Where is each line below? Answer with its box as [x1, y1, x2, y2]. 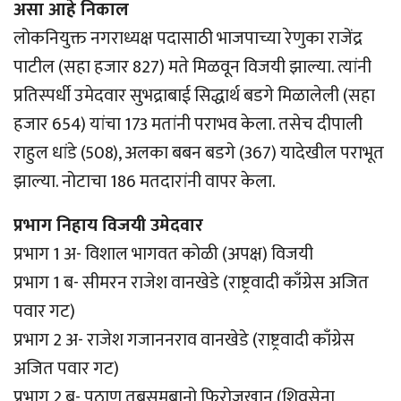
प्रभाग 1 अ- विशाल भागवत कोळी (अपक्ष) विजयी [13, 238, 313, 269]
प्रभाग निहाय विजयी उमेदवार [13, 209, 203, 241]
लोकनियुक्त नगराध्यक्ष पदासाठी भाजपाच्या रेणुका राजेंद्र [13, 22, 363, 54]
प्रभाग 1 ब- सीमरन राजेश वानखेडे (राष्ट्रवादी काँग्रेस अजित [13, 267, 369, 298]
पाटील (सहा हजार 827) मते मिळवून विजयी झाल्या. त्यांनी [13, 51, 371, 82]
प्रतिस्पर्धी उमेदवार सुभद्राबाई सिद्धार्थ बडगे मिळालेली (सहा [13, 80, 375, 111]
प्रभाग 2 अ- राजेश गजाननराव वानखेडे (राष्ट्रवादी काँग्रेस [13, 324, 354, 355]
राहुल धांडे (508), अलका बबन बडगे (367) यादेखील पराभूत [13, 137, 384, 168]
